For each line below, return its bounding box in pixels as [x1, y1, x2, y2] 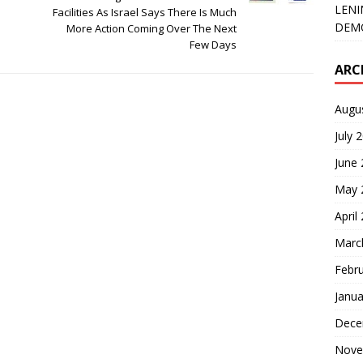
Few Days [190, 37, 237, 52]
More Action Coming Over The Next [66, 21, 237, 36]
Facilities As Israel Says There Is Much [53, 5, 237, 19]
